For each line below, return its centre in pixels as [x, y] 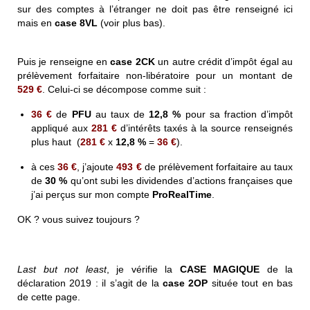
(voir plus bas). [131, 23]
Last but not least [62, 270]
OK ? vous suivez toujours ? [79, 220]
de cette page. [49, 297]
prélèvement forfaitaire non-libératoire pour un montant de [155, 76]
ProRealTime [182, 195]
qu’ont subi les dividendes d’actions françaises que [180, 181]
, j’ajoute [97, 167]
